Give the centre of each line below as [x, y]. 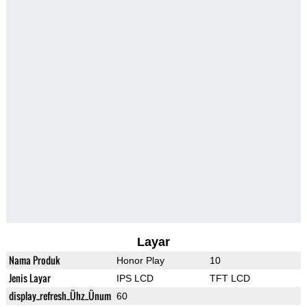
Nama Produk [34, 260]
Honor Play [140, 261]
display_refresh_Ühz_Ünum [60, 296]
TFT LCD [230, 279]
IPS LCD [135, 279]
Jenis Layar [29, 278]
